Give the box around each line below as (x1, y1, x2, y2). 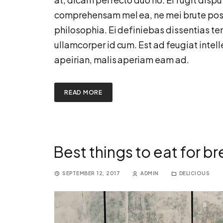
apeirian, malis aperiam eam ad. (54, 54, 189, 65)
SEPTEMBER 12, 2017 (62, 170, 120, 176)
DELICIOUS (179, 170, 210, 176)
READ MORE (64, 89, 103, 96)
